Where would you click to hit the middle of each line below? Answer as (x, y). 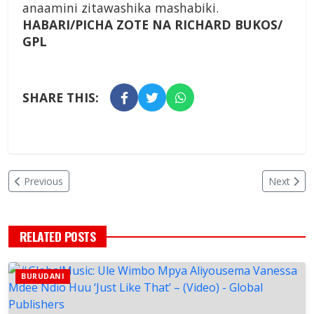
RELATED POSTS (58, 237)
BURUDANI (43, 277)
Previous (43, 182)
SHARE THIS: (61, 98)
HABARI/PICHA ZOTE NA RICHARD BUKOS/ (152, 25)
